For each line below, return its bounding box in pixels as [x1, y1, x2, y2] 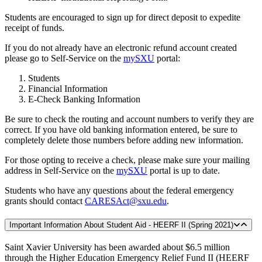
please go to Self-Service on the [5, 53, 123, 64]
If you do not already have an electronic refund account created [5, 43, 237, 53]
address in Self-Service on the [5, 166, 116, 176]
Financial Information [28, 84, 108, 94]
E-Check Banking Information [28, 94, 140, 105]
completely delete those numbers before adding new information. [5, 135, 243, 146]
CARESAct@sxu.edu [85, 196, 167, 206]
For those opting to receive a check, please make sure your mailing [5, 155, 250, 166]
